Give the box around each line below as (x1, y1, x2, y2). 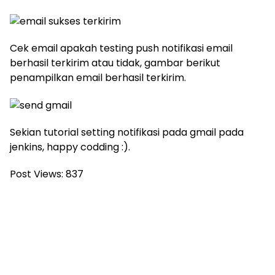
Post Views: (10, 167, 63, 182)
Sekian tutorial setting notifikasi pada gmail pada (10, 125, 244, 140)
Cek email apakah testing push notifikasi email (10, 41, 233, 56)
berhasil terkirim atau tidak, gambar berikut (10, 56, 220, 71)
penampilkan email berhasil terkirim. (10, 71, 186, 85)
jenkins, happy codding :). (10, 140, 130, 155)
